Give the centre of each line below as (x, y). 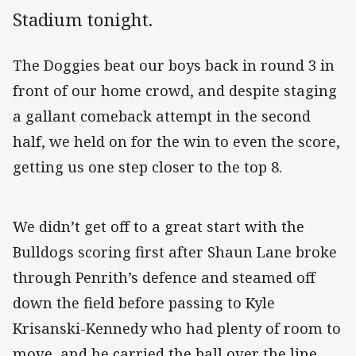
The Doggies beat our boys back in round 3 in (174, 66)
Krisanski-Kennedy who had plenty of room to (177, 329)
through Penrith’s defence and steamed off (164, 278)
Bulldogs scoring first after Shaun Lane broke (175, 252)
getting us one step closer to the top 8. (147, 167)
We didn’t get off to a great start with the (159, 227)
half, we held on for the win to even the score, (176, 142)
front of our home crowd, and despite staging (175, 91)
